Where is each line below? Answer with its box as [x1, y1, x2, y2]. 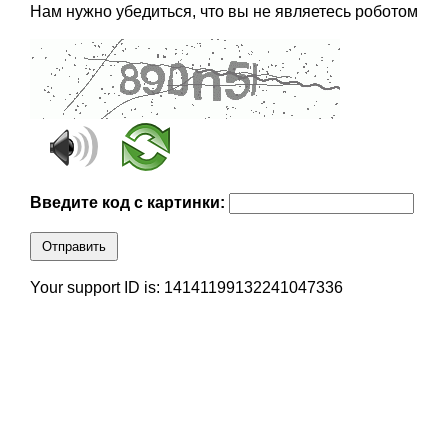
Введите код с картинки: [29, 194, 229, 212]
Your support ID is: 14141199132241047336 [29, 279, 343, 297]
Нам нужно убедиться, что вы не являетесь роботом [29, 3, 418, 21]
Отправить [41, 239, 106, 255]
